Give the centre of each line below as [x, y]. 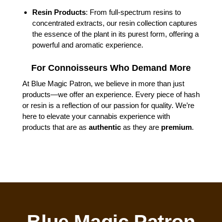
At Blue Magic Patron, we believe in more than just [103, 84]
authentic [105, 127]
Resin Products [59, 12]
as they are [141, 127]
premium [176, 127]
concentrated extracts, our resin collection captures [115, 23]
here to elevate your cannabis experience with [96, 116]
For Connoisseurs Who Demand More [111, 68]
